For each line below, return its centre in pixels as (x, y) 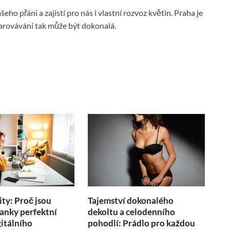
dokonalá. (99, 26)
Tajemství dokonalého (131, 201)
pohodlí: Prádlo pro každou (142, 223)
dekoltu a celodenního (132, 212)
